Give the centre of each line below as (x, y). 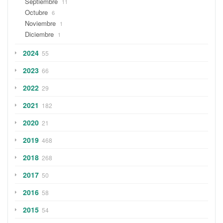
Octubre (36, 12)
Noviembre (40, 23)
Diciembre (39, 34)
